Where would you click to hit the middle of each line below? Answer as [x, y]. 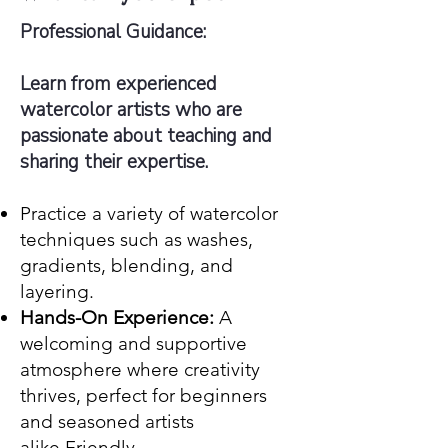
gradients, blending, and [126, 266]
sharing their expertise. [114, 162]
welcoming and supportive [133, 344]
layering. [57, 292]
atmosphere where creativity [140, 370]
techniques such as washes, [136, 240]
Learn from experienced [118, 84]
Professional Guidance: [113, 32]
